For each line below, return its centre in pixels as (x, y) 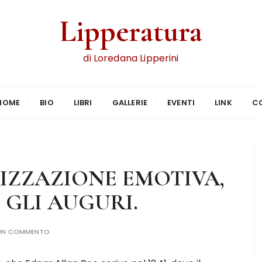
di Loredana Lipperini (131, 58)
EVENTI (181, 103)
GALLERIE (130, 103)
